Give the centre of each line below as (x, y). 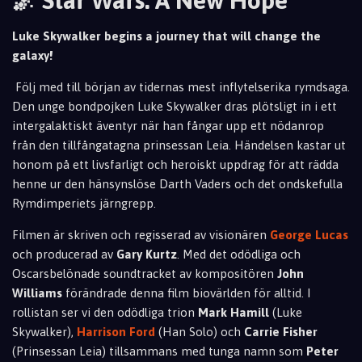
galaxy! (32, 55)
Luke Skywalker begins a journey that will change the (166, 36)
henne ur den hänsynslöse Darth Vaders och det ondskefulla (177, 184)
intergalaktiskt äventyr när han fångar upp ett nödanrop (168, 126)
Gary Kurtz (147, 254)
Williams (37, 293)
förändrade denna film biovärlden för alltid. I (187, 293)
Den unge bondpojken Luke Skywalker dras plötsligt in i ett (175, 106)
